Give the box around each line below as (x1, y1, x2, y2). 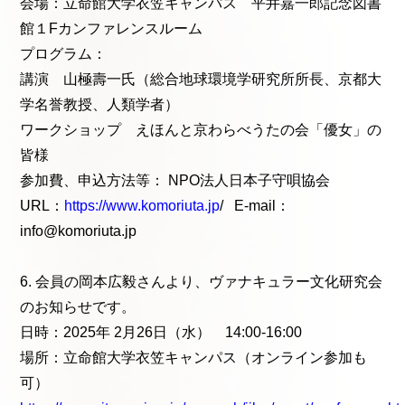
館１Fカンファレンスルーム (20, 20, 203, 36)
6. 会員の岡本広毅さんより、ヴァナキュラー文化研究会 (20, 273, 383, 289)
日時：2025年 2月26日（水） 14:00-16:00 (20, 324, 303, 340)
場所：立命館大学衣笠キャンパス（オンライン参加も (20, 349, 368, 365)
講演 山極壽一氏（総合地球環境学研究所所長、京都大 (20, 71, 382, 87)
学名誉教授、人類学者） (20, 96, 180, 112)
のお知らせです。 (20, 298, 137, 315)
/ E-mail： (220, 197, 291, 213)
